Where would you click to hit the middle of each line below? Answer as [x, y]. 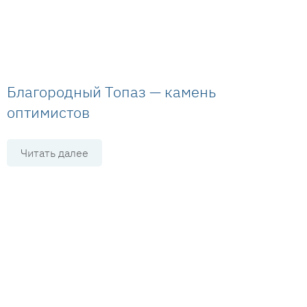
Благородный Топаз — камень [111, 91]
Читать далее [54, 153]
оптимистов [48, 112]
